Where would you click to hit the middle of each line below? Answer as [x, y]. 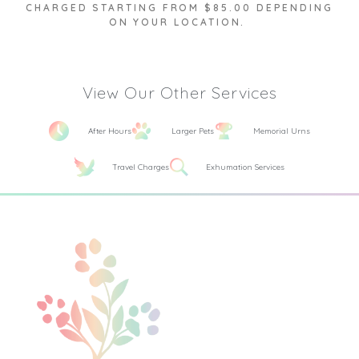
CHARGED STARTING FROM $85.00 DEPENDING [179, 8]
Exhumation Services [245, 167]
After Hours [110, 131]
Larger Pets [192, 131]
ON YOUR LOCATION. [179, 22]
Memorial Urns [281, 131]
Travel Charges [140, 167]
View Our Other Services [179, 93]
